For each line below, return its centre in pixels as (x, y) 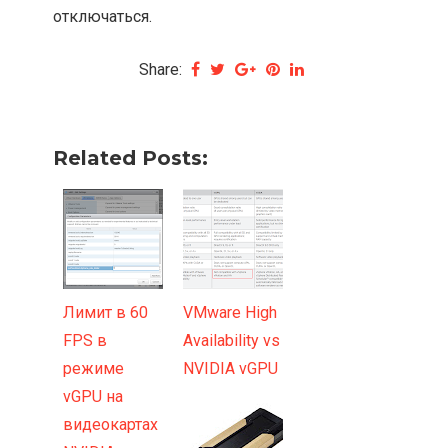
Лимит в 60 (106, 313)
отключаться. (103, 17)
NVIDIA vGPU (231, 369)
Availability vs (232, 341)
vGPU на (93, 397)
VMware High (230, 313)
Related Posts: (131, 158)
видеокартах (111, 425)
